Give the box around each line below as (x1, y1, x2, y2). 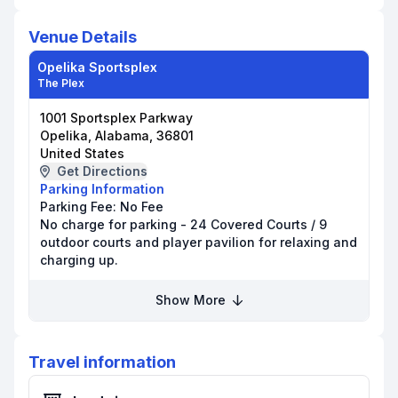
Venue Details (28, 28, 137, 46)
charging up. (40, 252, 118, 267)
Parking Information (40, 181, 164, 196)
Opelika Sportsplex (37, 60, 157, 75)
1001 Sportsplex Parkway (40, 110, 193, 125)
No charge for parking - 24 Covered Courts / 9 (40, 217, 327, 232)
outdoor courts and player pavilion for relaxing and (40, 235, 357, 250)
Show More (155, 292, 230, 307)
